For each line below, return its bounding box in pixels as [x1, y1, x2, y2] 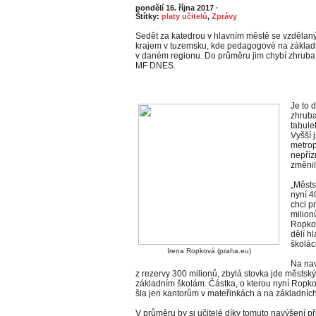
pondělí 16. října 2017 [135, 4, 216, 12]
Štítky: [135, 12, 162, 20]
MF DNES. [135, 61, 176, 71]
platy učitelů [162, 12, 207, 20]
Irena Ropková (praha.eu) [166, 247, 251, 255]
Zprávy [212, 12, 237, 20]
